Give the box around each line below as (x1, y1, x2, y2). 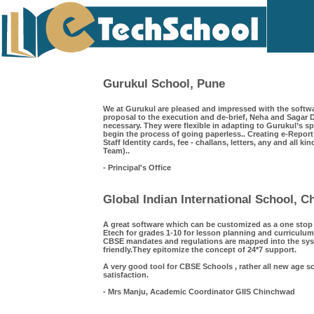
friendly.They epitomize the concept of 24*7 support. (103, 245, 296, 254)
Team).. (103, 146, 130, 155)
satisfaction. (103, 271, 149, 279)
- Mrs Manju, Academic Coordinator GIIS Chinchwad (103, 287, 295, 296)
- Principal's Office (103, 163, 171, 172)
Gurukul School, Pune (103, 77, 225, 90)
